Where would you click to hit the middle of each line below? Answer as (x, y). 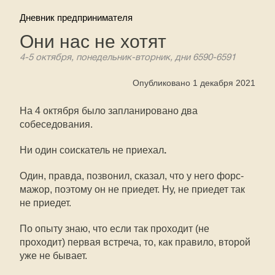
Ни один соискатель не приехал (92, 150)
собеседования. (56, 124)
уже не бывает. (53, 256)
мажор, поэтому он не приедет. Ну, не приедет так (132, 189)
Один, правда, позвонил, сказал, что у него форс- (132, 176)
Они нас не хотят (93, 41)
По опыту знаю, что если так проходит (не (114, 229)
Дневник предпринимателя (76, 17)
